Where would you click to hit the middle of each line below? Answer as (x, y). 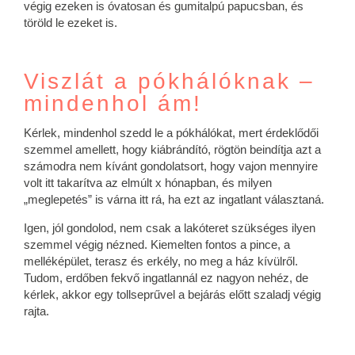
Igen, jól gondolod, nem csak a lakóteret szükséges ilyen (170, 228)
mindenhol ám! (113, 103)
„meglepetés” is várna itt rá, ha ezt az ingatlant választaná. (174, 199)
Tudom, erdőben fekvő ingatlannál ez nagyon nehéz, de (166, 278)
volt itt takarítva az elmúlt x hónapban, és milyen (148, 183)
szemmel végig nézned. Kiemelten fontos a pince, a (157, 244)
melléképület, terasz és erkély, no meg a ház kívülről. (161, 261)
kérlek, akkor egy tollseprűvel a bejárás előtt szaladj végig (172, 294)
